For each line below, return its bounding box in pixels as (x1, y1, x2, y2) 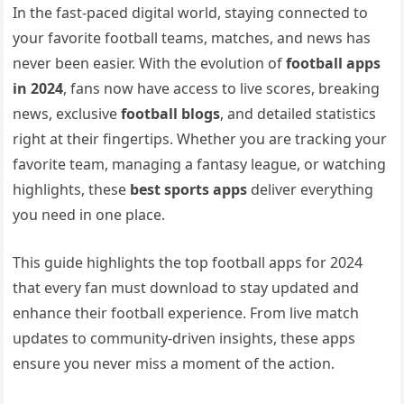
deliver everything (247, 179, 374, 199)
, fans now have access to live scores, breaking (63, 78, 381, 98)
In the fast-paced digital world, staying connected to (13, 3, 369, 23)
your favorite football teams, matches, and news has (13, 28, 372, 48)
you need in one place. (13, 205, 166, 225)
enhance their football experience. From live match (13, 303, 360, 323)
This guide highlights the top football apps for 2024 (13, 252, 363, 272)
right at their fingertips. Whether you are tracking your (13, 129, 388, 149)
